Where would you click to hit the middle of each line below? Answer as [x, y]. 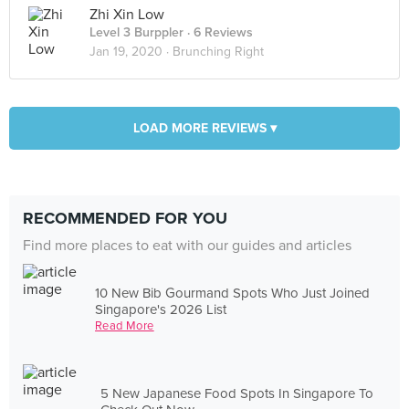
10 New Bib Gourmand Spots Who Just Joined [233, 293]
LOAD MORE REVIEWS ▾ [204, 128]
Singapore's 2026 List [161, 309]
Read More [125, 325]
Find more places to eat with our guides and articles [187, 246]
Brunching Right [218, 52]
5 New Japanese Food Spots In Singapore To [237, 393]
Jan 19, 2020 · [131, 52]
